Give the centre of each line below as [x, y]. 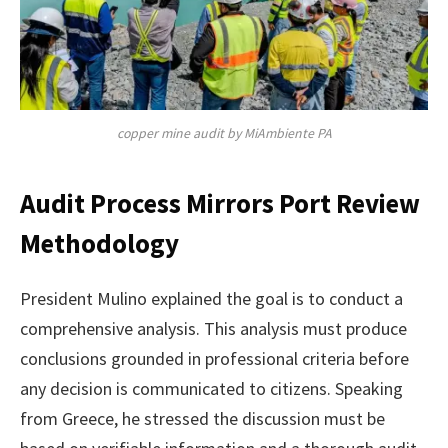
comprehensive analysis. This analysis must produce [213, 328]
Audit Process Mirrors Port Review [220, 203]
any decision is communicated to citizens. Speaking [211, 388]
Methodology [99, 243]
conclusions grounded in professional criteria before [214, 358]
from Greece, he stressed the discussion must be [202, 418]
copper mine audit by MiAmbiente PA [224, 133]
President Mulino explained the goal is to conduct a [211, 298]
